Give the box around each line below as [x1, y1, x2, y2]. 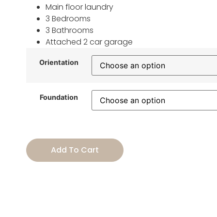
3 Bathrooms [45, 24, 93, 36]
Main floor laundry [45, 1, 113, 13]
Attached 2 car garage [45, 36, 133, 47]
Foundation [39, 93, 78, 102]
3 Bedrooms [45, 13, 91, 24]
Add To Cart [50, 144, 99, 156]
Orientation [39, 58, 78, 67]
